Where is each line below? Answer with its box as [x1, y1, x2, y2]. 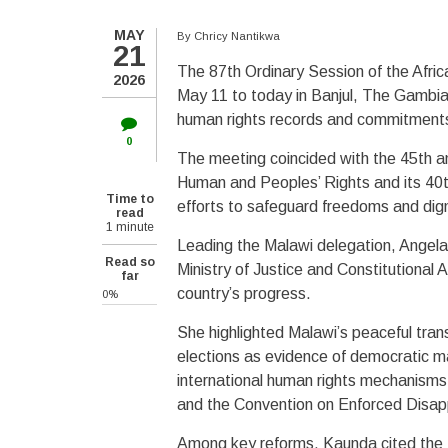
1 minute [105, 220, 154, 234]
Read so [104, 255, 155, 269]
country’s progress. [177, 285, 311, 302]
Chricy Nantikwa [194, 30, 280, 42]
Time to [105, 192, 154, 206]
